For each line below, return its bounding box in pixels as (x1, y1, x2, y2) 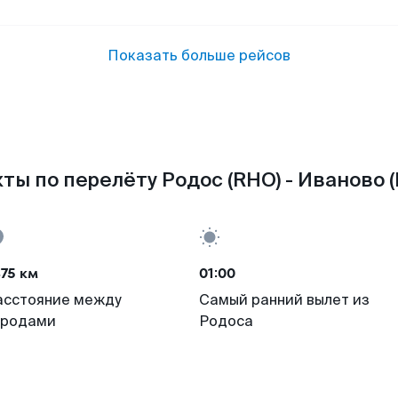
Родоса (199, 312, 253, 330)
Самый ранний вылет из (199, 291, 370, 309)
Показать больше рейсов (107, 46, 291, 65)
